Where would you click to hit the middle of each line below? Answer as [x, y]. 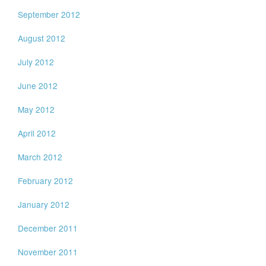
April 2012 [37, 133]
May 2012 [37, 109]
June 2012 [38, 85]
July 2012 [36, 62]
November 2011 [48, 252]
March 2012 [40, 157]
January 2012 [44, 204]
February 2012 [46, 180]
